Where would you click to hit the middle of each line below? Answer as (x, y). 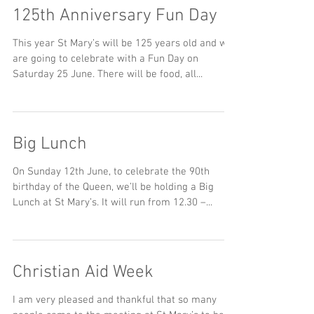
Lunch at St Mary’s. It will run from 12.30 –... (157, 203)
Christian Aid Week (83, 273)
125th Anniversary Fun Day (115, 16)
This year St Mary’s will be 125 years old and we (123, 43)
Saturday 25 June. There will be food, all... (150, 74)
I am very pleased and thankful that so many (115, 300)
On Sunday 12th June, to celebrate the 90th (111, 172)
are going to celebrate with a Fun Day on (105, 59)
